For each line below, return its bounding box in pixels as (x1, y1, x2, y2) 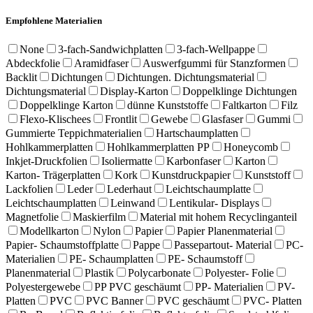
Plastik (85, 266, 114, 279)
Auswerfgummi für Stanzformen (143, 57, 286, 69)
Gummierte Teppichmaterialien (6, 126, 142, 139)
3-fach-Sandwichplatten (58, 43, 163, 55)
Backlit (6, 71, 37, 83)
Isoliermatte (101, 154, 152, 167)
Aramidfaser (74, 57, 129, 69)
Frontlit (105, 112, 137, 125)
